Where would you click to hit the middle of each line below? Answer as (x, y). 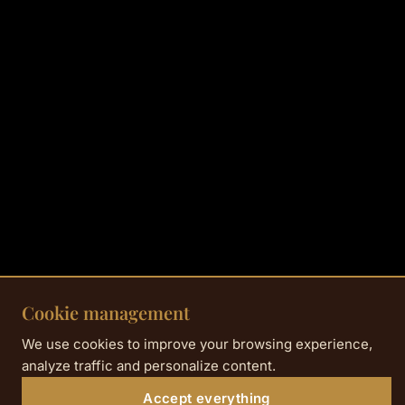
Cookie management (106, 312)
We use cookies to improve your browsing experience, (197, 344)
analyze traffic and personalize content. (149, 366)
